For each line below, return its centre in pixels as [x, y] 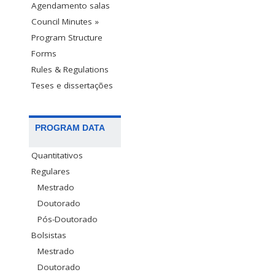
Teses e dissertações [72, 86]
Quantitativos [57, 156]
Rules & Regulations [70, 70]
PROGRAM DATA [70, 128]
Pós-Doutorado [68, 219]
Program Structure [67, 38]
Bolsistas [49, 235]
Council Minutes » [65, 22]
